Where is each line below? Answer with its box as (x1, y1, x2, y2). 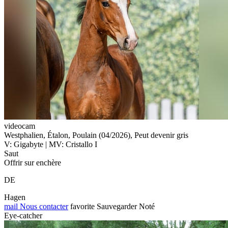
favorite (70, 202, 95, 211)
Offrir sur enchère (4, 158, 61, 167)
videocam (4, 121, 35, 130)
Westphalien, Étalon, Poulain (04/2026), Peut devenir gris (4, 130, 188, 139)
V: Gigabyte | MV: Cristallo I (4, 139, 97, 149)
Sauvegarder (97, 202, 137, 211)
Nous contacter (18, 202, 68, 211)
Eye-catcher (4, 211, 42, 220)
